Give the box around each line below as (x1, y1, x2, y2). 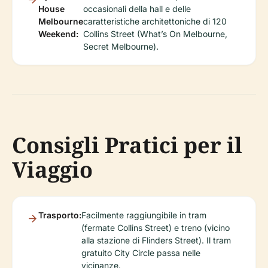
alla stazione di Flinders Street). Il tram (81, 235, 231, 246)
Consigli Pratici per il (12, 130, 242, 160)
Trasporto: (38, 210, 81, 221)
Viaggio (12, 155, 93, 185)
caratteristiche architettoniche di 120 (83, 16, 227, 27)
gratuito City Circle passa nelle (81, 248, 200, 258)
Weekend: (38, 29, 78, 39)
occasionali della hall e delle (83, 4, 191, 14)
